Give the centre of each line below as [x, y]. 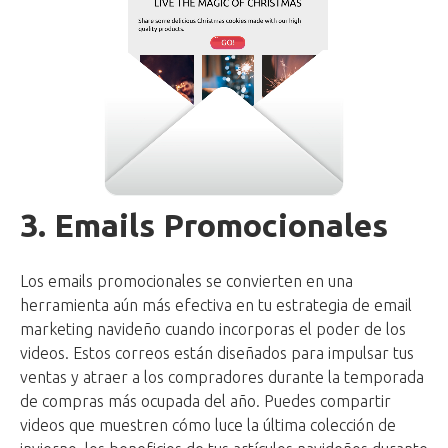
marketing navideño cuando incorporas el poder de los [213, 329]
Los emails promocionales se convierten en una [186, 281]
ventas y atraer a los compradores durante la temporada [222, 377]
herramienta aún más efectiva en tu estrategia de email [216, 305]
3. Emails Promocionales [204, 225]
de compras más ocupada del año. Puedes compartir [205, 401]
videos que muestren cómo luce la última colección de [208, 425]
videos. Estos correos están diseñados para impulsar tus [217, 353]
